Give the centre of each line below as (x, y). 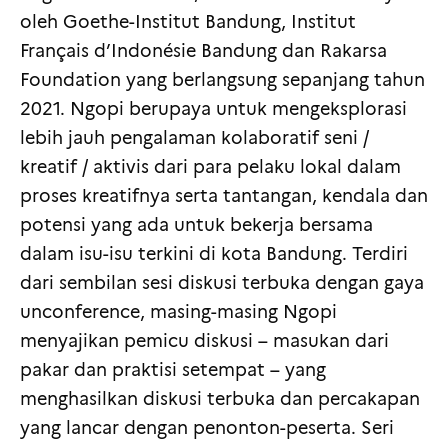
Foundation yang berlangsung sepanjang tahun (222, 80)
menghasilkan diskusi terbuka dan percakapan (220, 399)
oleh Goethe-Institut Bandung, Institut (188, 22)
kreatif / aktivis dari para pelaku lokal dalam (210, 167)
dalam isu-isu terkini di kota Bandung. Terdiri (214, 254)
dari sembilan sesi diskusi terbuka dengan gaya (222, 283)
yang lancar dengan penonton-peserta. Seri (207, 428)
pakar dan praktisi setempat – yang (173, 370)
